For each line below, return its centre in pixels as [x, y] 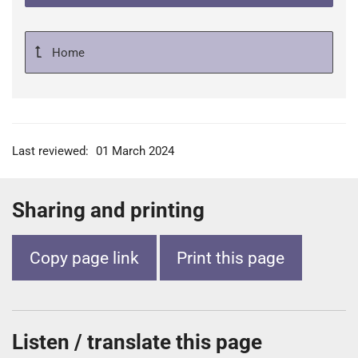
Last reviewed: [52, 151]
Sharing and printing [108, 210]
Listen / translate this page [139, 342]
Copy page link [84, 258]
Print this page [231, 258]
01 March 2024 [135, 151]
